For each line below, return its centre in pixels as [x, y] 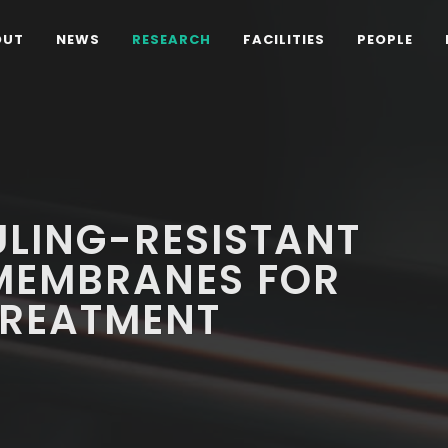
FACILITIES [284, 39]
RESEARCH [171, 39]
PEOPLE [385, 39]
